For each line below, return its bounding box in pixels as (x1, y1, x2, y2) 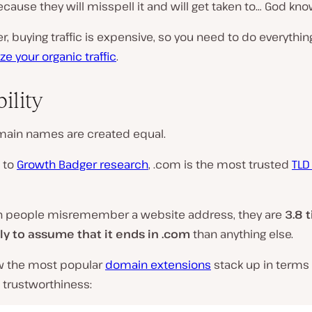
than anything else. (190, 226, 293, 242)
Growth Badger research (17, 157, 148, 172)
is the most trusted (181, 157, 292, 172)
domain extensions (105, 257, 211, 272)
